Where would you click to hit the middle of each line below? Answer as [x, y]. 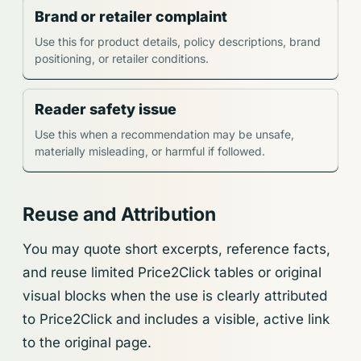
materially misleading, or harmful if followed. [150, 151]
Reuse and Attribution [119, 215]
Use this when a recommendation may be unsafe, [164, 134]
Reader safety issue [106, 109]
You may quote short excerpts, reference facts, [176, 249]
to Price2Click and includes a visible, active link [176, 320]
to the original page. [87, 343]
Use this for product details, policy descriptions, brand [178, 41]
